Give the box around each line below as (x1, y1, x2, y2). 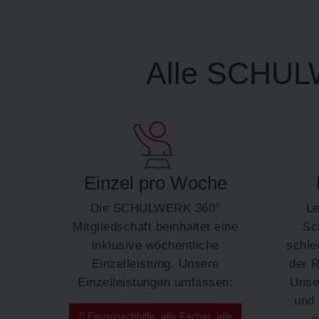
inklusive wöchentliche (91, 237, 219, 252)
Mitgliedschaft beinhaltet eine (73, 219, 239, 234)
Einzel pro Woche (83, 172, 227, 194)
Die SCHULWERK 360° (90, 200, 221, 215)
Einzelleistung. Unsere (91, 256, 219, 271)
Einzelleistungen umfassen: (78, 274, 234, 289)
